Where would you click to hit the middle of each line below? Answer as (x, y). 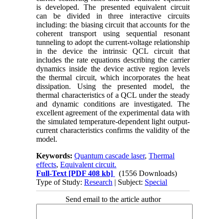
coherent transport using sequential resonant (113, 33)
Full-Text (52, 173)
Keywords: (55, 155)
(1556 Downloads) (148, 173)
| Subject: (129, 182)
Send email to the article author (113, 199)
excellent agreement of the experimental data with (113, 112)
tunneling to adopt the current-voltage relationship (113, 42)
